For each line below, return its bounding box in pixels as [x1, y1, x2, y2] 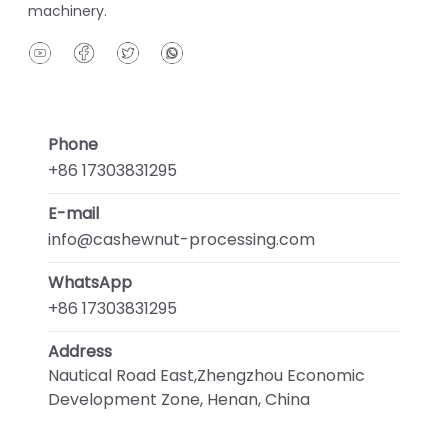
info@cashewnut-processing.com [48, 227, 315, 251]
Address [48, 339, 112, 363]
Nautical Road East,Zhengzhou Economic [48, 363, 365, 387]
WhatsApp [48, 270, 132, 294]
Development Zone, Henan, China [48, 387, 310, 411]
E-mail [48, 201, 99, 225]
